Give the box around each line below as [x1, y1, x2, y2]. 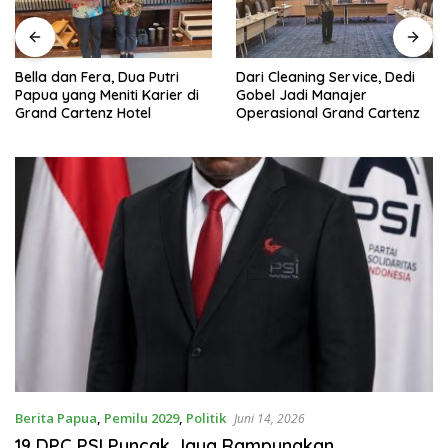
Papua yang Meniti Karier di [15, 85, 199, 104]
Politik [186, 408, 226, 427]
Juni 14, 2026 [234, 409, 305, 427]
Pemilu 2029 [104, 408, 179, 427]
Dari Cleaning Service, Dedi [236, 67, 415, 86]
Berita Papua [15, 408, 97, 427]
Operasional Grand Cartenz [236, 103, 420, 122]
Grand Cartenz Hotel [15, 103, 151, 122]
